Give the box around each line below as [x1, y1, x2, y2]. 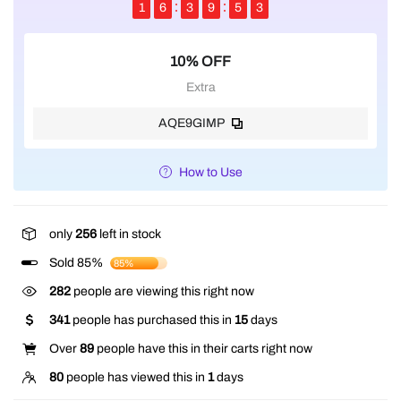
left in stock [97, 226, 161, 241]
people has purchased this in [70, 312, 235, 327]
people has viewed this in [64, 370, 208, 384]
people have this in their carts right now [94, 341, 312, 355]
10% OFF [170, 53, 231, 69]
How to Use [178, 165, 243, 179]
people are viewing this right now [71, 284, 254, 298]
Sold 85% [49, 255, 103, 269]
